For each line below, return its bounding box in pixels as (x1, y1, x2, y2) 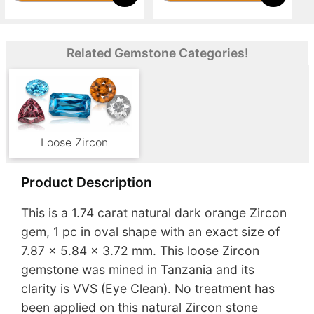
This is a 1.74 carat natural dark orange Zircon (21, 205, 287, 220)
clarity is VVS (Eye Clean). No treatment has (21, 280, 275, 296)
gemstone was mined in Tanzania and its (21, 261, 254, 277)
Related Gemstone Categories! (66, 45, 248, 60)
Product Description (21, 174, 152, 191)
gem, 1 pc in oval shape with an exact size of (21, 224, 280, 239)
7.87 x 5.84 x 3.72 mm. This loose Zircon (21, 243, 259, 258)
